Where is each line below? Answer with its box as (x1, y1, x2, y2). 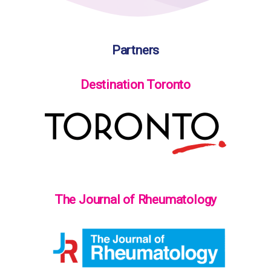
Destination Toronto (80, 77, 191, 92)
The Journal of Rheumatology (54, 192, 217, 207)
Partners (111, 43, 160, 57)
